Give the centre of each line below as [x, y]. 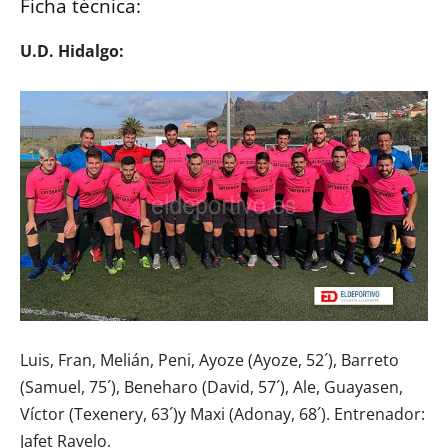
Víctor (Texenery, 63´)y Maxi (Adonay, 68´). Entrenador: [222, 413]
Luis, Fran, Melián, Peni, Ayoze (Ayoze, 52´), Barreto [209, 359]
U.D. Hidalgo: [72, 50]
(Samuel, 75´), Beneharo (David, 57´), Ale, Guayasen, [211, 386]
